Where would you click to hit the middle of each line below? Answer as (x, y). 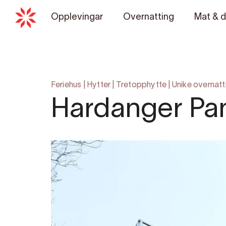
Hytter (99, 85)
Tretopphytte (141, 85)
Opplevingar (77, 17)
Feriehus (66, 85)
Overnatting (148, 17)
